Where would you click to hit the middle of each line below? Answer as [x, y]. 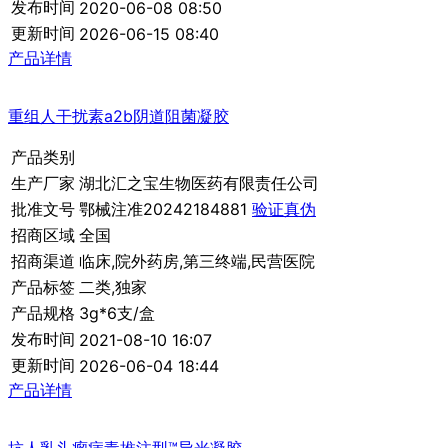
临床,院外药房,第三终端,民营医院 [197, 261]
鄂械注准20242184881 [165, 209]
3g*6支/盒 [117, 313]
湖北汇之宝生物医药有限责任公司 [199, 183]
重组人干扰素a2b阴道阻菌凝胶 [118, 116]
